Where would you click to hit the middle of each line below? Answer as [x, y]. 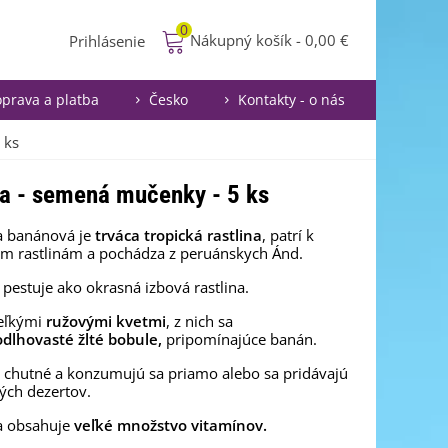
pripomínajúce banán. [239, 339]
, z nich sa [199, 321]
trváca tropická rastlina [178, 235]
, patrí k [288, 235]
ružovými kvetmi [106, 321]
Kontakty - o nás [291, 99]
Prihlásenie [107, 40]
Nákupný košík [241, 40]
